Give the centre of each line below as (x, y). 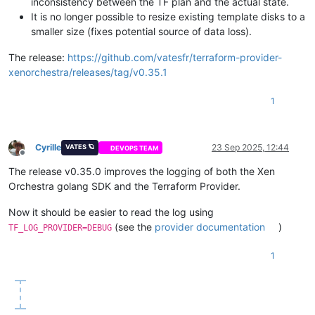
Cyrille (48, 148)
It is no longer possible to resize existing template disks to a (168, 17)
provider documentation (210, 227)
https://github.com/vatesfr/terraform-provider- (175, 58)
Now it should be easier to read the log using (111, 212)
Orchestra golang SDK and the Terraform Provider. (124, 186)
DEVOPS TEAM (135, 148)
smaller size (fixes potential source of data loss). (141, 32)
